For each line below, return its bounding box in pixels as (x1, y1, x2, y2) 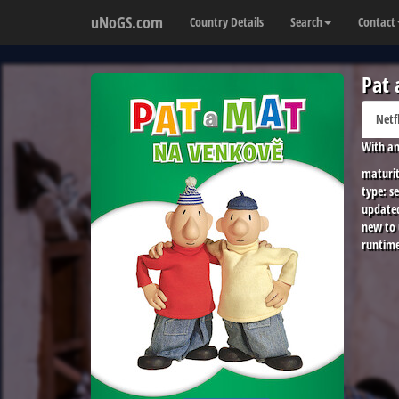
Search (290, 13, 322, 30)
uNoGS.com (91, 12, 163, 33)
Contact (358, 13, 395, 30)
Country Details (190, 13, 264, 30)
